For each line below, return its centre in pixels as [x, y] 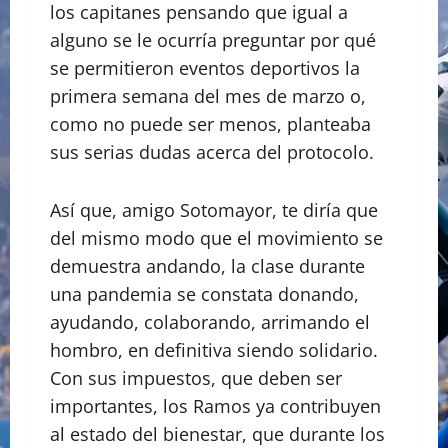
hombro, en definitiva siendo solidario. [214, 350]
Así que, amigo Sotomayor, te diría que [214, 210]
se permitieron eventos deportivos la [205, 68]
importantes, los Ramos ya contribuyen [215, 406]
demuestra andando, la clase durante [207, 266]
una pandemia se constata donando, [204, 294]
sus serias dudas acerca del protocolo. [212, 152]
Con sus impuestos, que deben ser [196, 378]
